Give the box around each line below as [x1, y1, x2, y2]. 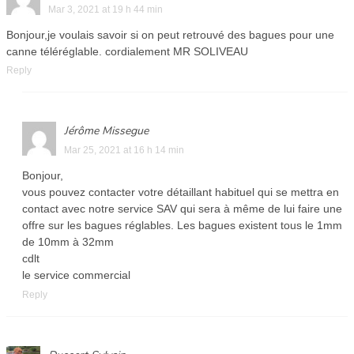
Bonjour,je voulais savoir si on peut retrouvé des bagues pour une [6, 28, 334, 41]
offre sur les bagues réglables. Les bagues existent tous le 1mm [22, 219, 342, 232]
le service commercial [22, 269, 130, 282]
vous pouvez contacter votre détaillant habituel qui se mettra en [22, 186, 339, 199]
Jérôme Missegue [64, 123, 149, 139]
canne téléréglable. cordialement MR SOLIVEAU [6, 44, 248, 58]
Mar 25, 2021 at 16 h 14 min [64, 145, 184, 156]
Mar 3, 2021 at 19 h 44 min [48, 3, 163, 15]
